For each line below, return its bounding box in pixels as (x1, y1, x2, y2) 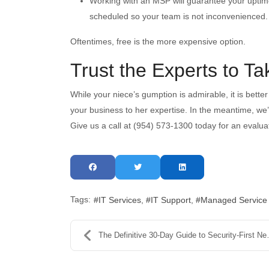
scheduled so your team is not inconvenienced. (89, 11, 268, 21)
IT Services (98, 195, 141, 205)
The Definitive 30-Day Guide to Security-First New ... (98, 230, 267, 240)
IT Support (151, 195, 191, 205)
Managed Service (201, 195, 267, 205)
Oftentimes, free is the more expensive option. (70, 36, 246, 46)
